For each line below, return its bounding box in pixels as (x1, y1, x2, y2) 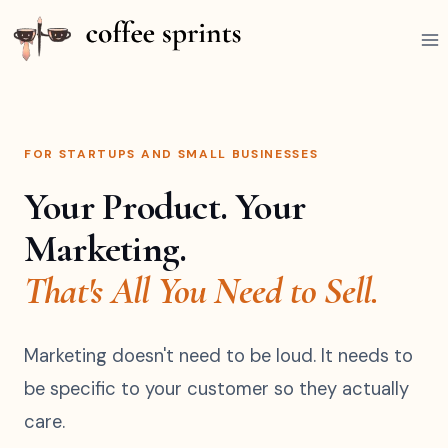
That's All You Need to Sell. (24, 268, 379, 314)
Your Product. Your (24, 184, 306, 230)
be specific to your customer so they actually (24, 377, 409, 401)
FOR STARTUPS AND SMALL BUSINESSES (24, 146, 319, 162)
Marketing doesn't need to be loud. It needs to (24, 344, 413, 368)
